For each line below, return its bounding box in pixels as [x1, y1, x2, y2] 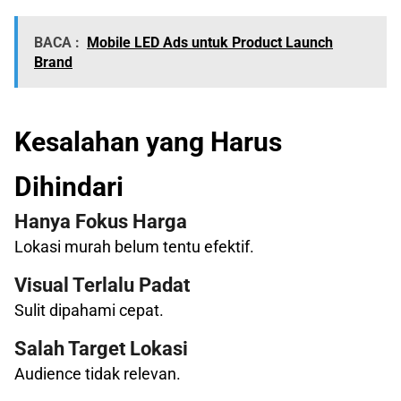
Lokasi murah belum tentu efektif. [14, 237, 254, 257]
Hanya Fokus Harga [14, 210, 187, 234]
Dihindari [14, 171, 124, 203]
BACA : [34, 34, 80, 52]
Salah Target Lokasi [14, 337, 188, 361]
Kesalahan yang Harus [14, 126, 282, 158]
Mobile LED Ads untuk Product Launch [87, 34, 333, 52]
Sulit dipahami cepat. [14, 301, 164, 320]
